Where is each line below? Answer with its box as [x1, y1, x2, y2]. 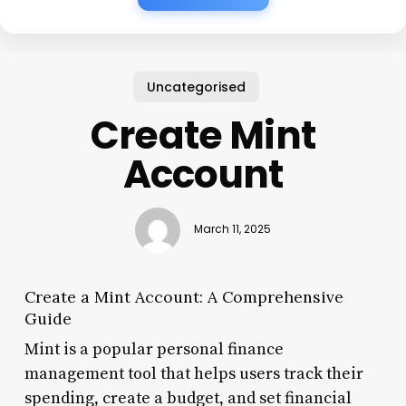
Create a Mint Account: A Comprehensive [24, 285, 343, 307]
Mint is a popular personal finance [24, 338, 284, 360]
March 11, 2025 [193, 222, 271, 237]
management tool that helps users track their [24, 362, 363, 384]
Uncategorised [146, 77, 246, 96]
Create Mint [91, 108, 315, 162]
